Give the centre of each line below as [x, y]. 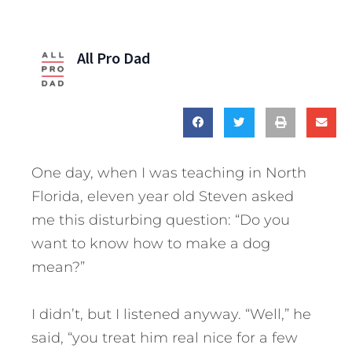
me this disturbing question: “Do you [161, 220]
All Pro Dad [113, 58]
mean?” [58, 268]
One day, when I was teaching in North [169, 173]
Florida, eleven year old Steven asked [163, 197]
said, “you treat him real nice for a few [165, 338]
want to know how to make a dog [151, 244]
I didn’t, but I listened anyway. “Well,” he [171, 315]
